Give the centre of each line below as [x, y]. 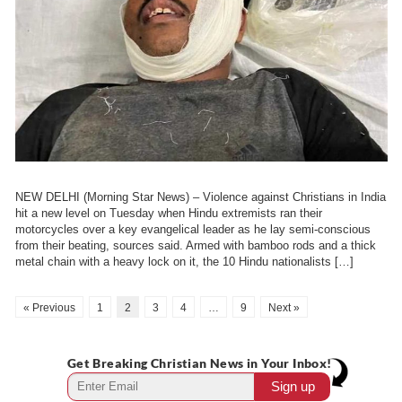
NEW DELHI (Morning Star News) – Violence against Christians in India [200, 197]
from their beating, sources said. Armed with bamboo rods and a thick [195, 245]
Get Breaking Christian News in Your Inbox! [199, 363]
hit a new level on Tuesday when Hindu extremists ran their [168, 213]
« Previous [49, 307]
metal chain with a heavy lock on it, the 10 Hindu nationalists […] [184, 261]
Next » [284, 307]
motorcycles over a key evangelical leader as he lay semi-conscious [192, 229]
